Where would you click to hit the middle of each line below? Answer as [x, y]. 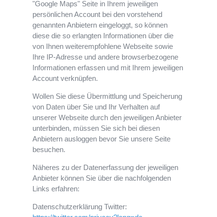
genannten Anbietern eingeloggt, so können [100, 25]
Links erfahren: [56, 189]
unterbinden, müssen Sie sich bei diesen [96, 128]
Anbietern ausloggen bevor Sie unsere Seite [102, 139]
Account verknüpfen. [65, 78]
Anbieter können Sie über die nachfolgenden [102, 178]
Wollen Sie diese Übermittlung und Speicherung [108, 96]
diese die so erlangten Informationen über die [103, 36]
